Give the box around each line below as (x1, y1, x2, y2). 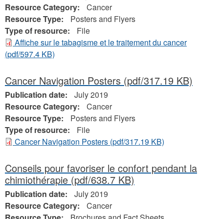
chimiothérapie (5, 173, 68, 187)
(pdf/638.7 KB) (68, 173, 134, 187)
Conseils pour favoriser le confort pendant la (5, 161, 197, 175)
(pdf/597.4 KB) (5, 48, 55, 60)
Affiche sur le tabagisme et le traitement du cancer (15, 37, 187, 48)
